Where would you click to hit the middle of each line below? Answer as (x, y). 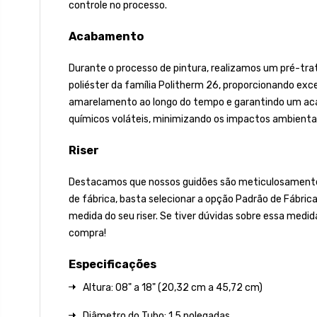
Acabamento (106, 36)
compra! (87, 233)
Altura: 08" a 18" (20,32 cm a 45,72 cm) (173, 287)
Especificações (113, 264)
